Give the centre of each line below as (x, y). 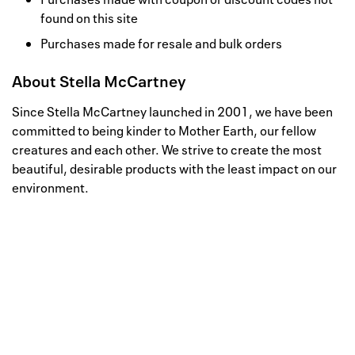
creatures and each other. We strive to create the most (167, 150)
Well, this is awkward (149, 316)
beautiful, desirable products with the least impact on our (174, 169)
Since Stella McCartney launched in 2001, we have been (172, 112)
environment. (50, 188)
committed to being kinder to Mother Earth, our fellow (164, 131)
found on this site (89, 19)
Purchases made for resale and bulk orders (161, 44)
